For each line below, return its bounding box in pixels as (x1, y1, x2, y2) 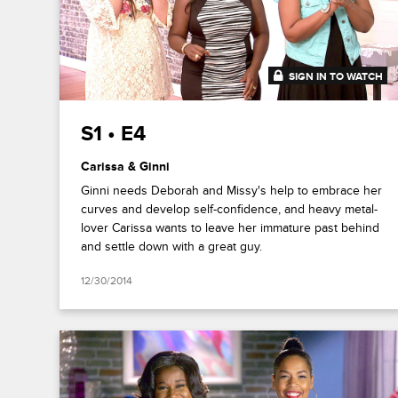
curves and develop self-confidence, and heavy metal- (81, 202, 378, 218)
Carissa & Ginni (81, 159, 171, 175)
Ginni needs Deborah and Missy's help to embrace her (81, 183, 383, 199)
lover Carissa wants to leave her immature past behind (81, 220, 380, 236)
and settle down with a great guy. (81, 239, 263, 255)
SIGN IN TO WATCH (289, 70, 384, 84)
